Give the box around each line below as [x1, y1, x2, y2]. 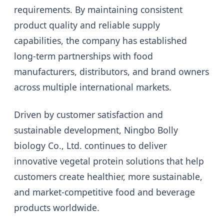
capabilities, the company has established [14, 34, 187, 47]
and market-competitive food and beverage [14, 186, 195, 198]
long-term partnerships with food [14, 50, 153, 62]
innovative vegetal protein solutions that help [14, 155, 204, 167]
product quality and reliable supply [14, 19, 160, 31]
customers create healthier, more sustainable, [14, 170, 202, 183]
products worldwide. [14, 201, 99, 214]
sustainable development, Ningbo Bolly [14, 124, 178, 136]
